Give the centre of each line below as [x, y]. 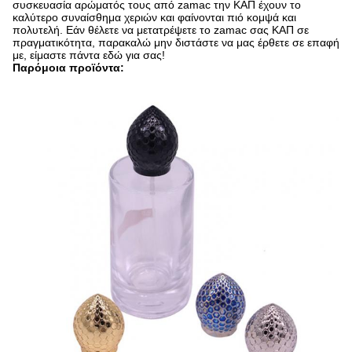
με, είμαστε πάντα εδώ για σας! [89, 55]
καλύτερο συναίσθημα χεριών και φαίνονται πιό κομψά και [154, 17]
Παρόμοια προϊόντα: [68, 68]
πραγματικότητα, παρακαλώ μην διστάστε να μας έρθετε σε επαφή [176, 42]
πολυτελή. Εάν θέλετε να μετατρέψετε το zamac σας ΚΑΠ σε [161, 30]
